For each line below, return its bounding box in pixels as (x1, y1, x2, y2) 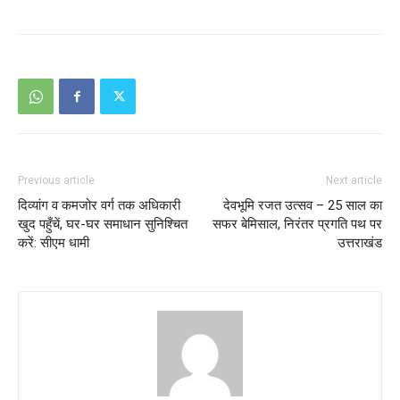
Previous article (18, 174, 95, 187)
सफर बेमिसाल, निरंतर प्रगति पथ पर (212, 216, 382, 233)
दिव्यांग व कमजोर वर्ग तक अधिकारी (18, 197, 180, 214)
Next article (326, 174, 382, 187)
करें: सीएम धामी (18, 235, 89, 252)
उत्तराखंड (337, 235, 382, 252)
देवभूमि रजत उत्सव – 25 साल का (223, 197, 382, 214)
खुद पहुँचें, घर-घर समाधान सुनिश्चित (18, 216, 187, 233)
